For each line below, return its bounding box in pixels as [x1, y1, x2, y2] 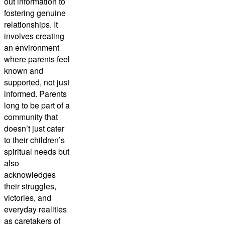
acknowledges [4, 168, 56, 180]
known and [4, 64, 43, 76]
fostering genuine [4, 7, 66, 19]
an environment [4, 41, 59, 53]
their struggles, [4, 180, 56, 192]
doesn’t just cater [4, 122, 64, 134]
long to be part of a [4, 99, 70, 111]
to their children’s [4, 134, 65, 146]
